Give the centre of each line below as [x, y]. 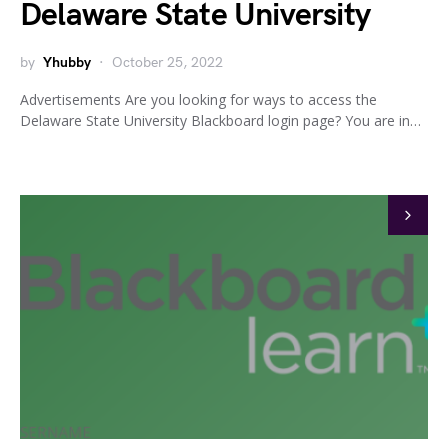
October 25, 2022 [167, 62]
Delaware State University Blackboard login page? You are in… [220, 120]
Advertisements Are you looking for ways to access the [198, 99]
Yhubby [67, 62]
